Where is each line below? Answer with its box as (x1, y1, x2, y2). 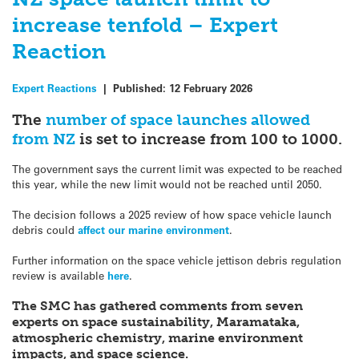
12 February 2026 (169, 81, 252, 95)
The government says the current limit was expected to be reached (12, 161, 342, 175)
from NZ (12, 130, 75, 149)
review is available (12, 268, 107, 283)
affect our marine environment (78, 222, 229, 236)
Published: (113, 81, 169, 95)
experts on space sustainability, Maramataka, (12, 314, 300, 330)
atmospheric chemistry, (12, 330, 168, 346)
